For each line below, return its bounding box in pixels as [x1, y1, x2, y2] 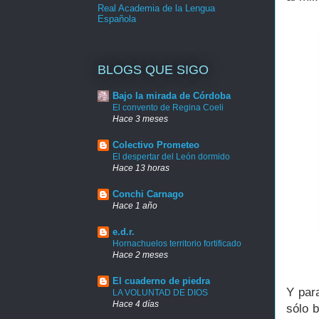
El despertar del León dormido [113, 151, 230, 162]
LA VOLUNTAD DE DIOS [113, 287, 208, 298]
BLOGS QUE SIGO [98, 63, 209, 78]
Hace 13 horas [113, 162, 169, 172]
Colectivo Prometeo [113, 139, 199, 150]
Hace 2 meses [113, 249, 168, 259]
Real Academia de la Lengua [98, 2, 215, 14]
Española [98, 13, 136, 24]
